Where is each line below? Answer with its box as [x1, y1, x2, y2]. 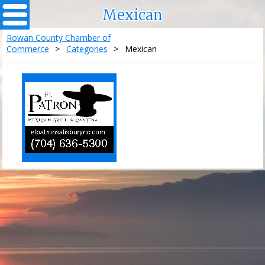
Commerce [6, 43, 49, 54]
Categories [66, 43, 108, 54]
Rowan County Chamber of [6, 31, 111, 43]
